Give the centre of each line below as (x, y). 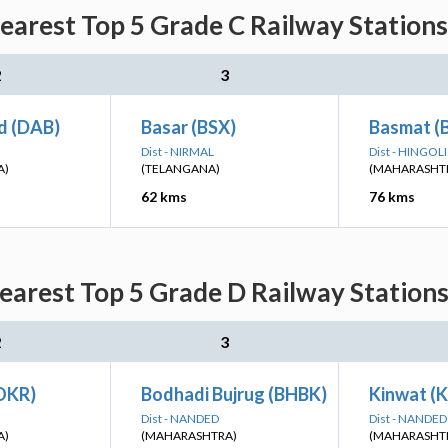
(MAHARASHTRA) (189, 435)
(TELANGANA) (180, 168)
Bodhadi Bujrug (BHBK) (234, 394)
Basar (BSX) (188, 127)
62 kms (164, 196)
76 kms (392, 196)
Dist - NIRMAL (177, 151)
